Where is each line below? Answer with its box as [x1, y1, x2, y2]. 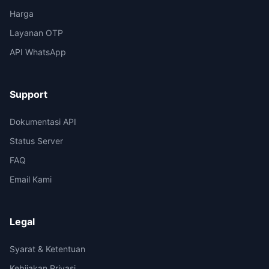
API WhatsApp [10, 47, 66, 57]
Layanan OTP [10, 28, 63, 38]
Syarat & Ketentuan [10, 244, 85, 254]
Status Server [10, 136, 63, 146]
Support [10, 88, 47, 100]
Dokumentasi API [10, 116, 76, 127]
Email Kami [10, 174, 52, 184]
